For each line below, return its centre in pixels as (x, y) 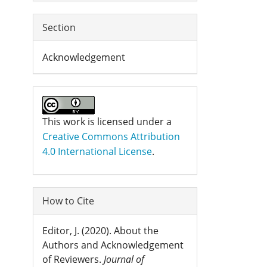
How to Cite (68, 201)
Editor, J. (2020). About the (100, 231)
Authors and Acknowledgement (113, 245)
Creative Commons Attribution (111, 136)
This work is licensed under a (107, 121)
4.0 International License (97, 151)
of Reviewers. (73, 259)
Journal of (124, 259)
